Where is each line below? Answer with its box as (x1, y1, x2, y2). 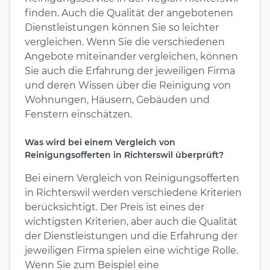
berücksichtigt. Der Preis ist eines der (25, 201, 204, 213)
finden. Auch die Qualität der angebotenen (25, 7, 233, 19)
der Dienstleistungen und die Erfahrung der (25, 230, 237, 242)
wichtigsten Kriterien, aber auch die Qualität (25, 215, 237, 227)
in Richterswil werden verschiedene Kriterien (25, 186, 242, 198)
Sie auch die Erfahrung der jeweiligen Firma (25, 64, 235, 77)
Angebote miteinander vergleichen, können (25, 50, 238, 62)
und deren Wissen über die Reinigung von (25, 79, 231, 91)
